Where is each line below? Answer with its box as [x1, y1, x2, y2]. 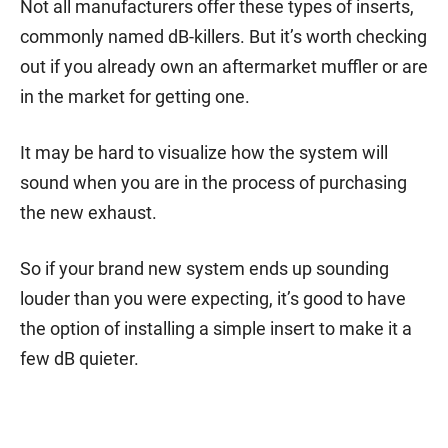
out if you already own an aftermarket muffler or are [20, 55, 428, 77]
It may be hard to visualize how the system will [20, 141, 388, 163]
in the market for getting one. [20, 85, 250, 107]
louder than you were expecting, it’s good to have [20, 287, 406, 309]
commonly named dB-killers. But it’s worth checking [20, 25, 427, 47]
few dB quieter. [20, 347, 139, 369]
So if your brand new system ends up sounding [20, 257, 389, 279]
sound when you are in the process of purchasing [20, 171, 407, 193]
